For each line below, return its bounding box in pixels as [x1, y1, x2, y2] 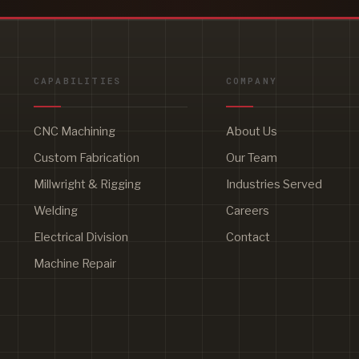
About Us [225, 123, 277, 139]
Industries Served [225, 176, 322, 192]
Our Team [225, 150, 277, 165]
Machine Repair [33, 256, 116, 271]
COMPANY [225, 74, 277, 87]
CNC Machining [33, 123, 115, 139]
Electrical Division [33, 229, 128, 244]
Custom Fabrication [33, 150, 139, 165]
